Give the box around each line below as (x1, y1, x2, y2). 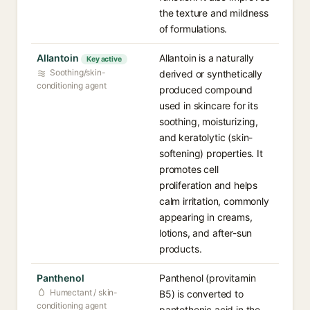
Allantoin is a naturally (159, 52, 254, 64)
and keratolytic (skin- (159, 131, 253, 143)
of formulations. (159, 23, 228, 35)
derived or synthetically (159, 68, 262, 80)
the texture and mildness (159, 7, 268, 19)
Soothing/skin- (50, 67, 106, 77)
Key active (86, 55, 122, 64)
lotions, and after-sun (159, 227, 253, 239)
